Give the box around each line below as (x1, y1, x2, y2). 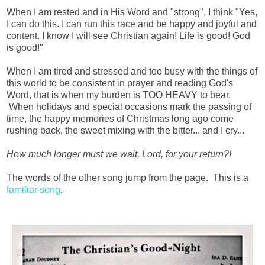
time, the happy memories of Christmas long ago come (7, 113, 234, 124)
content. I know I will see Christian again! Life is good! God (7, 30, 250, 41)
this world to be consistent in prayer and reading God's (7, 77, 233, 88)
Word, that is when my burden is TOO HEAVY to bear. (7, 89, 231, 100)
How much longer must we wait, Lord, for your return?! (7, 148, 231, 159)
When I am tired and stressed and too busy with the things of (7, 66, 257, 76)
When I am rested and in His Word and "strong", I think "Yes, (7, 7, 257, 17)
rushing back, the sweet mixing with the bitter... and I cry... (7, 125, 244, 135)
